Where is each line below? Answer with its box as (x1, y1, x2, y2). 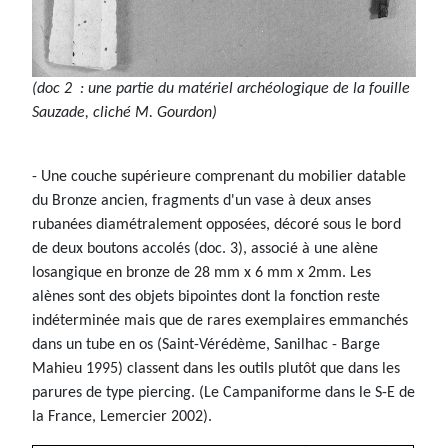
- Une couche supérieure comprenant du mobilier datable (32, 169, 406, 186)
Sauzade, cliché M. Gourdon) (32, 105, 217, 122)
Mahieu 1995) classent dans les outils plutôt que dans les (32, 361, 400, 378)
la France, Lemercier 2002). (32, 409, 212, 426)
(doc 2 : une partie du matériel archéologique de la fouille (32, 81, 410, 98)
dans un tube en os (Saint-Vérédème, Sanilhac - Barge (32, 337, 380, 354)
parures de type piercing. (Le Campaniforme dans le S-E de (32, 385, 415, 402)
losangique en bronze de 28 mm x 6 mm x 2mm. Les (32, 265, 371, 282)
